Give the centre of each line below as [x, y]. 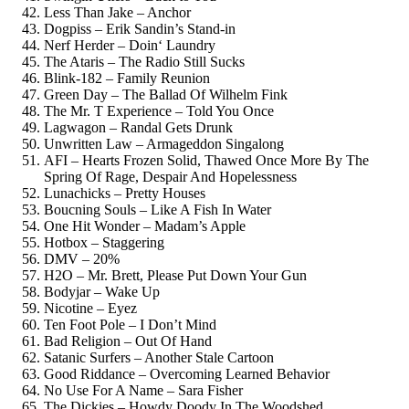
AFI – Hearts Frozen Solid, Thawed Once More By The [206, 160]
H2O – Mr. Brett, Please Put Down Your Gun [175, 275]
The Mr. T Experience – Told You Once [159, 110]
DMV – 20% [82, 258]
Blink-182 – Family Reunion [127, 78]
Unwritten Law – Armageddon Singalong [164, 143]
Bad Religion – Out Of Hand [128, 341]
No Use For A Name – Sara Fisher [143, 390]
